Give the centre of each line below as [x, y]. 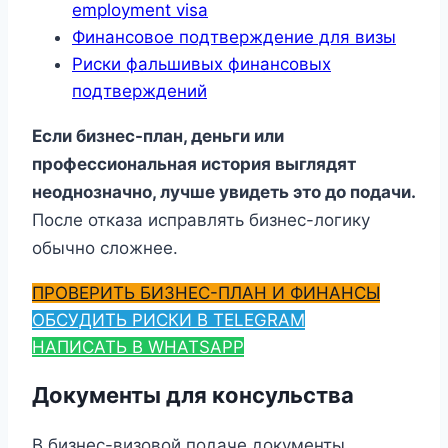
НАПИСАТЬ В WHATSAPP [138, 347]
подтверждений [139, 91]
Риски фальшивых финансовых [201, 64]
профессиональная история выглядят [194, 164]
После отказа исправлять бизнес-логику [201, 220]
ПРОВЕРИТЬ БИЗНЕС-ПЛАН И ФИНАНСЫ [206, 293]
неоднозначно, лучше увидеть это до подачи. [224, 192]
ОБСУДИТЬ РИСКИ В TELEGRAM [168, 320]
